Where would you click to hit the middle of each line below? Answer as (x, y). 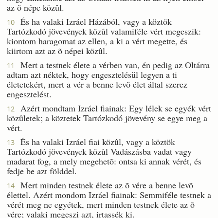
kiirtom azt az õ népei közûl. (57, 50)
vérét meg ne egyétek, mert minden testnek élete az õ (101, 204)
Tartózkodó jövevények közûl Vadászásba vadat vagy (99, 151)
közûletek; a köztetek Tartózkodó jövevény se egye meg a (107, 118)
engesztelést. (29, 94)
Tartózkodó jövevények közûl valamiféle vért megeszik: (104, 31)
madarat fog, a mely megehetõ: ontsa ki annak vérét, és (104, 161)
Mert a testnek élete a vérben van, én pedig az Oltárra (112, 64)
